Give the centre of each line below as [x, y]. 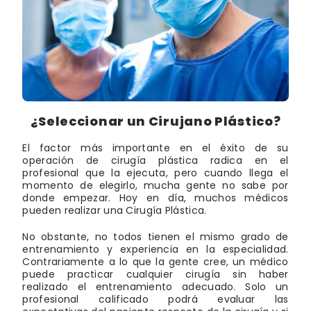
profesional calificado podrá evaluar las [155, 299]
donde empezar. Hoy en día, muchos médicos [155, 197]
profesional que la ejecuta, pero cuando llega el [155, 173]
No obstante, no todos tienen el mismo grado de [155, 236]
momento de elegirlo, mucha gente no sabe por [155, 185]
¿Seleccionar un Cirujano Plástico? [155, 121]
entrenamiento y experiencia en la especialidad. [155, 249]
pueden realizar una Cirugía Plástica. [115, 210]
